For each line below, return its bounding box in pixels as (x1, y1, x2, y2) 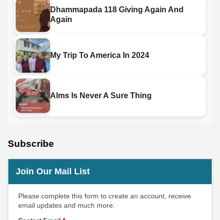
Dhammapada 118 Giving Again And (50, 5, 184, 14)
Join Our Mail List (16, 166, 90, 176)
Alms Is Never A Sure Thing (50, 91, 152, 100)
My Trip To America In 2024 (50, 51, 149, 59)
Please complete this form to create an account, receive (18, 192, 191, 200)
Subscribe (8, 138, 54, 149)
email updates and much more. (18, 201, 115, 209)
